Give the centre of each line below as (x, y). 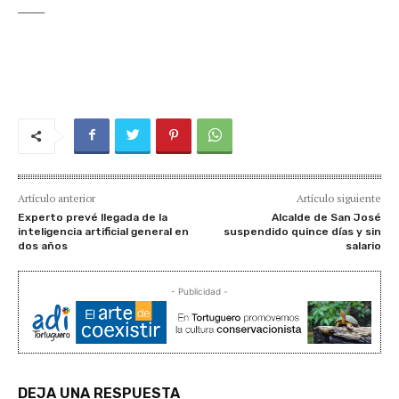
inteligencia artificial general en (103, 231)
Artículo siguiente (338, 198)
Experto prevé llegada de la (93, 217)
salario (363, 245)
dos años (43, 245)
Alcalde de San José (326, 217)
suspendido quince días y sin (302, 231)
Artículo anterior (57, 198)
